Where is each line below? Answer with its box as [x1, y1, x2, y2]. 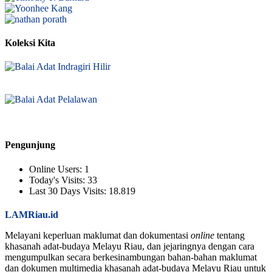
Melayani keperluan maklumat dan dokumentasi [5, 229, 191, 240]
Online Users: [29, 163, 84, 174]
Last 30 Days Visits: [29, 185, 109, 196]
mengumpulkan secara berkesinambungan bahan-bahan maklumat [5, 251, 257, 262]
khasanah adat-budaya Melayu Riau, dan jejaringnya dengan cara [5, 240, 254, 251]
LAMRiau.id [5, 209, 58, 220]
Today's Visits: [29, 174, 87, 185]
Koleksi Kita [5, 37, 55, 48]
